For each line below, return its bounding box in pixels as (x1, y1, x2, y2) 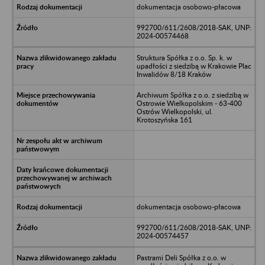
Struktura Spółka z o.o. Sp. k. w (136, 53, 232, 62)
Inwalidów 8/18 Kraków (136, 69, 211, 79)
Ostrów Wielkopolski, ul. (136, 106, 213, 116)
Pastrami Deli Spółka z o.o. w (136, 253, 226, 262)
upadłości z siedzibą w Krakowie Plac (136, 61, 251, 70)
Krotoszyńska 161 (136, 115, 192, 124)
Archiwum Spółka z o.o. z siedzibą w (136, 90, 248, 99)
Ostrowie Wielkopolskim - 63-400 (136, 98, 242, 108)
